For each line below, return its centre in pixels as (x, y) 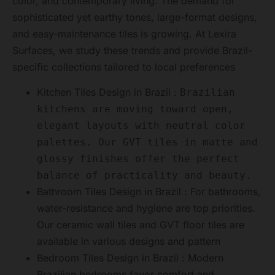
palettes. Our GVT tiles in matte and (147, 142)
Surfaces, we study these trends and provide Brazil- (132, 50)
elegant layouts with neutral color (141, 126)
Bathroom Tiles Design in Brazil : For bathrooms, (149, 192)
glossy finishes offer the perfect (138, 159)
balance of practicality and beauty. (144, 176)
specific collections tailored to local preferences (124, 67)
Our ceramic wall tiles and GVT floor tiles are (141, 225)
